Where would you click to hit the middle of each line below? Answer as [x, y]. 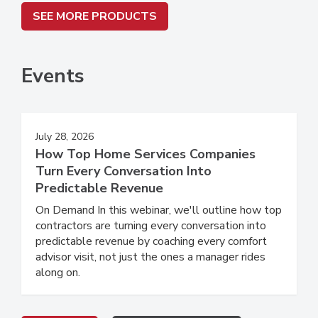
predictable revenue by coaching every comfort [151, 241]
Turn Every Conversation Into [124, 171]
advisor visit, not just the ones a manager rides [150, 257]
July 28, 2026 [65, 136]
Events [53, 76]
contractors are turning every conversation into [151, 225]
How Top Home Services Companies [146, 154]
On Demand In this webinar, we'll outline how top [159, 210]
